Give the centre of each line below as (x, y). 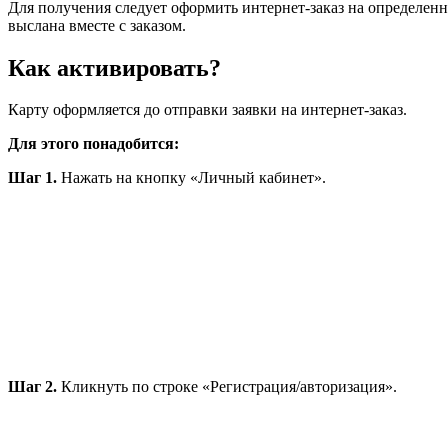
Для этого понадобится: (93, 144)
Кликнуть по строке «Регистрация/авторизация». (227, 387)
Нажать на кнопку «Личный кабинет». (191, 178)
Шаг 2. (32, 387)
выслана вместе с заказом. (97, 25)
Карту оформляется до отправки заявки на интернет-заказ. (207, 110)
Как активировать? (114, 67)
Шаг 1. (32, 178)
